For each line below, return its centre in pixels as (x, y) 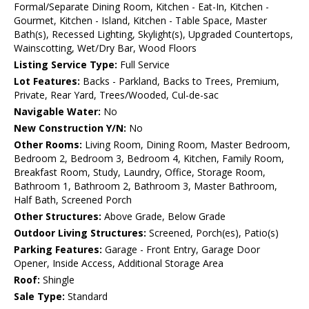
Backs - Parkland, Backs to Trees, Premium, (180, 81)
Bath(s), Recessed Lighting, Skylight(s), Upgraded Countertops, (153, 34)
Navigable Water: (57, 112)
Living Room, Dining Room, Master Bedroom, (186, 145)
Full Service (143, 65)
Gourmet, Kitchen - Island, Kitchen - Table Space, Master (140, 21)
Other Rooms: (48, 145)
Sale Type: (39, 297)
